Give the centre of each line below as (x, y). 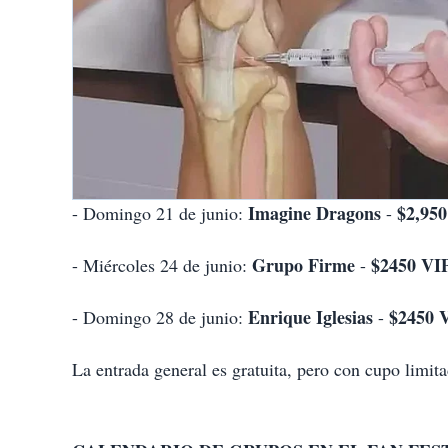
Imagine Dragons (314, 212)
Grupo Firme (303, 264)
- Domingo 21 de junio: (160, 212)
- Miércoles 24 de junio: (162, 264)
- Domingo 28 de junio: (160, 316)
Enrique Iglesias (310, 316)
